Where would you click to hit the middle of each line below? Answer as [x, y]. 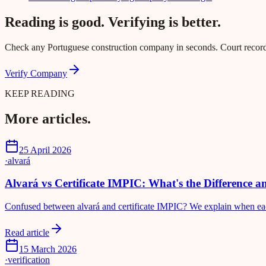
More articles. [48, 118]
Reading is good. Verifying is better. [113, 22]
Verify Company [36, 73]
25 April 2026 [45, 150]
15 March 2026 [48, 249]
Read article [27, 233]
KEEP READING [40, 93]
